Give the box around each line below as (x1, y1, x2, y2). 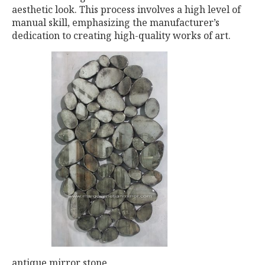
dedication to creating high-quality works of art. (12, 29, 231, 42)
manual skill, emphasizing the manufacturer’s (12, 16, 219, 29)
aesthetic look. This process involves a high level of (12, 3, 241, 16)
